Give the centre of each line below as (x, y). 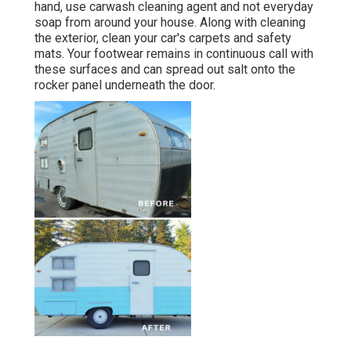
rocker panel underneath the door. (125, 85)
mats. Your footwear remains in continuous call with (174, 54)
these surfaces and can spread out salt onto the (165, 70)
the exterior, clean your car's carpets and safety (163, 38)
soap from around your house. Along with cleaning (170, 23)
